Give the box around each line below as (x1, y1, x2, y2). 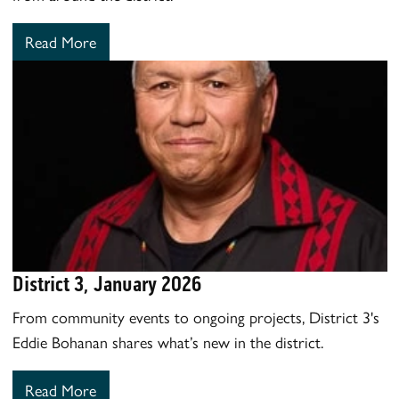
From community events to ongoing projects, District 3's (12, 305, 379, 328)
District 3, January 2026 (12, 271, 201, 297)
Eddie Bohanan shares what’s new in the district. (12, 330, 323, 353)
